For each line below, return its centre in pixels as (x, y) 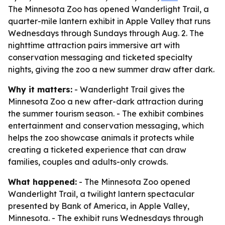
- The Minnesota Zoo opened (134, 182)
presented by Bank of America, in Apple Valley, (99, 206)
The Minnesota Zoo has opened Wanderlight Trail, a (108, 9)
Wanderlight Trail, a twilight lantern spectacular (101, 194)
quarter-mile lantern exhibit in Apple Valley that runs (109, 21)
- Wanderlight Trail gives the (129, 89)
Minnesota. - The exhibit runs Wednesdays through (106, 218)
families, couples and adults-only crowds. (88, 162)
